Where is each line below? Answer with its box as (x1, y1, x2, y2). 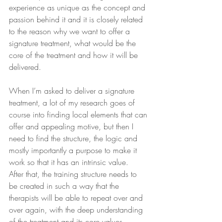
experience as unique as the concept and (9, 2, 148, 13)
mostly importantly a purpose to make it (9, 145, 139, 156)
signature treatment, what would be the (9, 38, 138, 49)
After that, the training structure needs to (9, 168, 139, 180)
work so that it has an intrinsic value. (9, 157, 133, 168)
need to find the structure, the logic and (9, 133, 140, 144)
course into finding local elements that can (9, 109, 150, 120)
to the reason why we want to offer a (9, 26, 132, 37)
